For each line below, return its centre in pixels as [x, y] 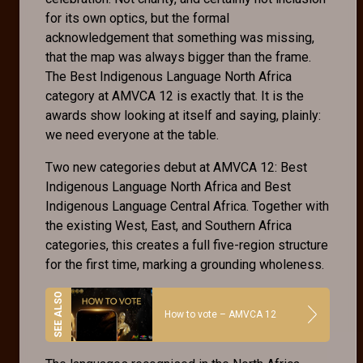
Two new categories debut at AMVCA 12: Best [176, 167]
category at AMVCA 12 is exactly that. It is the [175, 96]
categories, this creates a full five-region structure [187, 245]
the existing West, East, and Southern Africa [169, 225]
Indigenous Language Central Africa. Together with [187, 206]
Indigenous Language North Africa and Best [168, 186]
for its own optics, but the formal [137, 18]
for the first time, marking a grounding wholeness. [186, 264]
